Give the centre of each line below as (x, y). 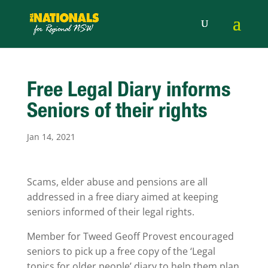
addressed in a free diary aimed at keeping (122, 197)
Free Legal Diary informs (129, 92)
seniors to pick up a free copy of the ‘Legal (121, 251)
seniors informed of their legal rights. (110, 212)
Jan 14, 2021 (51, 137)
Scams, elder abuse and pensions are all (117, 182)
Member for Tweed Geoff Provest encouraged (130, 236)
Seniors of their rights (117, 113)
